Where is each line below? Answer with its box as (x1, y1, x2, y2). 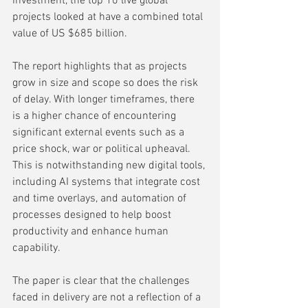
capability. (12, 241, 65, 255)
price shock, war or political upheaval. (12, 142, 193, 156)
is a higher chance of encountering (12, 109, 179, 123)
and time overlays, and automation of (12, 191, 189, 206)
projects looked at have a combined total (12, 10, 206, 24)
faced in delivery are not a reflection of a (12, 290, 203, 305)
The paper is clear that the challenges (12, 274, 192, 288)
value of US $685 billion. (12, 26, 127, 41)
